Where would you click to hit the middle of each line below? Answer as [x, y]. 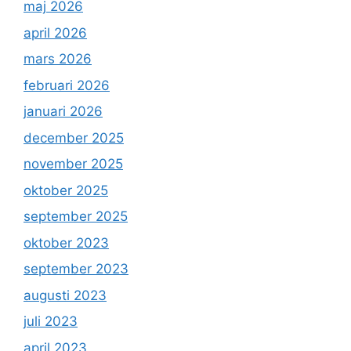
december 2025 [74, 138]
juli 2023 [51, 322]
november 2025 [73, 164]
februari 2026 [67, 85]
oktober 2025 [66, 190]
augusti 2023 [65, 295]
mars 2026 [58, 59]
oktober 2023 [66, 242]
